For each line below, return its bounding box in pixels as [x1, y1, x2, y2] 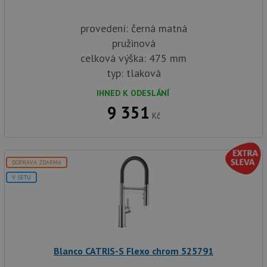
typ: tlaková [106, 66, 161, 80]
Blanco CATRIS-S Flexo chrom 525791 [54, 245, 213, 257]
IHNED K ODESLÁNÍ [97, 88, 169, 98]
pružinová [111, 36, 156, 50]
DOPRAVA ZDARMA [12, 159, 61, 166]
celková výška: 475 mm [80, 51, 187, 65]
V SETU [12, 173, 31, 181]
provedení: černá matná [80, 21, 187, 35]
